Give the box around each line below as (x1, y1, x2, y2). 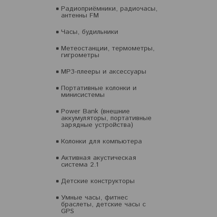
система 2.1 (61, 160, 98, 170)
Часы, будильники (61, 27, 118, 37)
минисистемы (61, 90, 105, 100)
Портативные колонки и (61, 83, 137, 93)
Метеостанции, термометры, (61, 44, 155, 53)
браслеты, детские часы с (61, 200, 146, 209)
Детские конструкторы (61, 176, 135, 186)
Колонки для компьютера (61, 137, 142, 146)
